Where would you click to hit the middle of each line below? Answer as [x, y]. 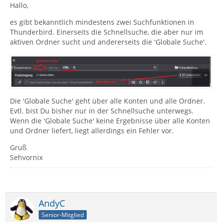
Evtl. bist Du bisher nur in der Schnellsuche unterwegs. [102, 111]
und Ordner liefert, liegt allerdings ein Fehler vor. [92, 131]
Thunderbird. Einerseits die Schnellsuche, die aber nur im [107, 32]
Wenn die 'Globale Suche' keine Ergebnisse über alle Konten [110, 121]
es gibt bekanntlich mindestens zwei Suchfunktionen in [102, 22]
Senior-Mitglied [63, 215]
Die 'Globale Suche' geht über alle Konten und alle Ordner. [108, 101]
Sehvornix [26, 158]
